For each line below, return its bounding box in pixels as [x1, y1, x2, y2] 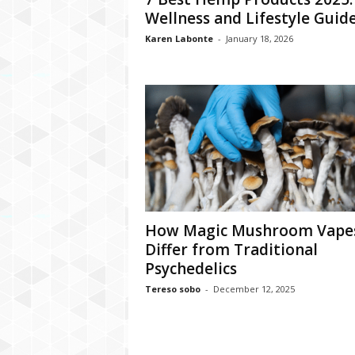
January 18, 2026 [225, 32, 293, 44]
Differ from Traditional [144, 239, 318, 260]
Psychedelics [144, 258, 237, 279]
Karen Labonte [144, 32, 213, 44]
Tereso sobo [144, 283, 200, 295]
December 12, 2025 [212, 283, 295, 295]
